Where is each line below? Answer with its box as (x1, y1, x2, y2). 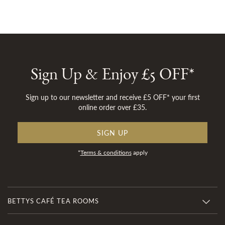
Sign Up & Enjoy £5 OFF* (31, 65, 194, 90)
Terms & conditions (80, 148, 132, 157)
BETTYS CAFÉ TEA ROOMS (8, 196, 99, 205)
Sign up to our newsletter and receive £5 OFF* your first (25, 92, 200, 102)
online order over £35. (78, 102, 147, 112)
